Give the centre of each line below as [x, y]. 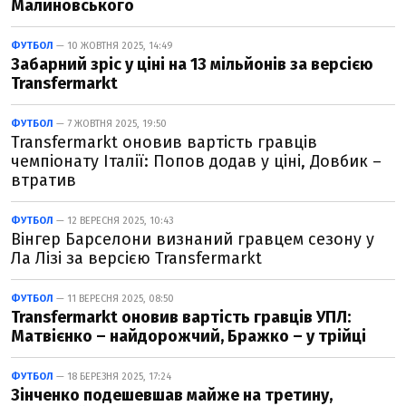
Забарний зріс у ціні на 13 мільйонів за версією [192, 64]
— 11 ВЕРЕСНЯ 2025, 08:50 [114, 299]
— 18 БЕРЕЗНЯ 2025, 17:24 [112, 377]
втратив [43, 180]
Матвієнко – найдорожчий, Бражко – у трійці [188, 336]
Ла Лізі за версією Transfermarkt [136, 258]
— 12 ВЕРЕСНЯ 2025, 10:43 [114, 221]
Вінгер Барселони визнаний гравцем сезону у [193, 239]
